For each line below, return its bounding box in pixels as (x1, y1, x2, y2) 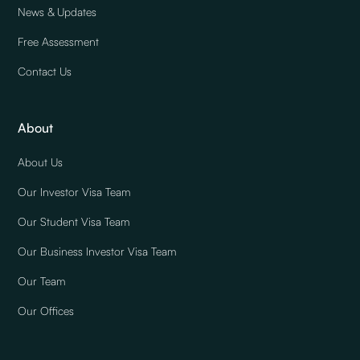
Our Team (18, 273, 67, 288)
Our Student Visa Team (18, 214, 131, 228)
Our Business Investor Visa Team (18, 243, 178, 258)
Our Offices (18, 303, 75, 317)
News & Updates (18, 4, 97, 18)
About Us (18, 154, 63, 169)
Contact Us (18, 63, 72, 78)
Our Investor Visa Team (18, 184, 132, 198)
